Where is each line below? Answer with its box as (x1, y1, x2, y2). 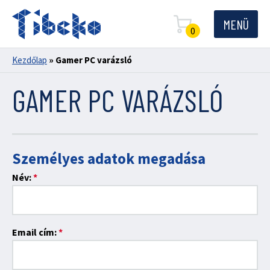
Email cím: (12, 226, 58, 238)
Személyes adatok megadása (12, 149, 206, 168)
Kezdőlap (12, 54, 47, 66)
